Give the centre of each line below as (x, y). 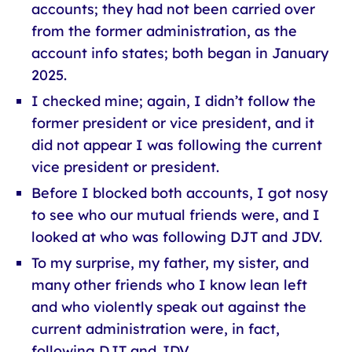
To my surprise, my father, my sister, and (170, 263)
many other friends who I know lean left (169, 285)
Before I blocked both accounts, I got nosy (180, 193)
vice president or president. (125, 167)
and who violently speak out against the (169, 307)
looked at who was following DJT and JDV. (177, 237)
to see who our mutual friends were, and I (176, 215)
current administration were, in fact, (156, 329)
